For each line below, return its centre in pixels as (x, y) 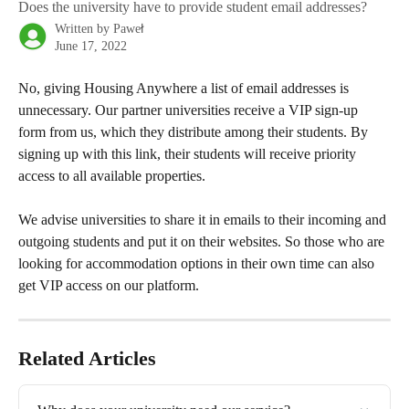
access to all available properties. (112, 176)
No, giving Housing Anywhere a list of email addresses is (185, 88)
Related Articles (87, 359)
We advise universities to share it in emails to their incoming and (204, 220)
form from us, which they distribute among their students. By (195, 132)
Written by (84, 29)
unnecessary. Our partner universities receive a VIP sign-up (190, 110)
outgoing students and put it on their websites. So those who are (203, 242)
